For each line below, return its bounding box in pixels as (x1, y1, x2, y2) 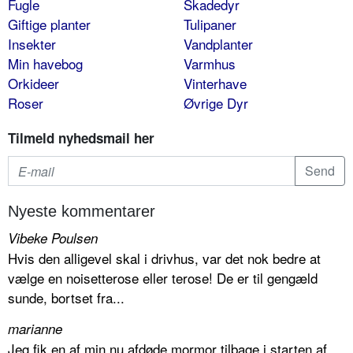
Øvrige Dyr (183, 93, 248, 113)
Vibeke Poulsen (8, 229, 98, 248)
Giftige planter (8, 14, 91, 35)
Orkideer (8, 73, 59, 94)
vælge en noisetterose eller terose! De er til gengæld (8, 268, 318, 288)
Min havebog (8, 54, 83, 74)
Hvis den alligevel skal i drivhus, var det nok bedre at (8, 248, 321, 269)
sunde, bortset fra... (8, 288, 124, 308)
